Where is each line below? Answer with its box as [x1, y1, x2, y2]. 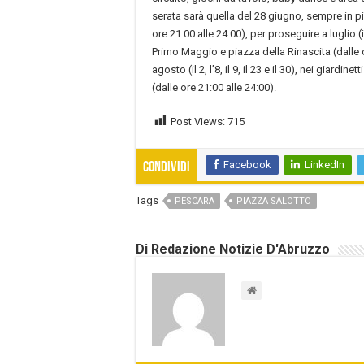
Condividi [143, 160, 190, 176]
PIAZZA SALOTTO [236, 196, 311, 207]
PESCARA [175, 196, 214, 207]
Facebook [223, 158, 271, 171]
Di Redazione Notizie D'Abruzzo [136, 241, 330, 258]
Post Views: [171, 115, 225, 128]
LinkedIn [305, 158, 344, 171]
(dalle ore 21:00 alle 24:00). [152, 80, 276, 93]
